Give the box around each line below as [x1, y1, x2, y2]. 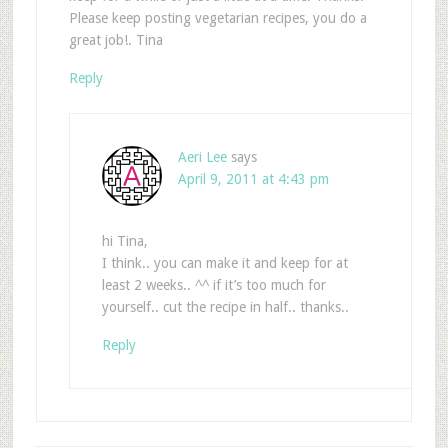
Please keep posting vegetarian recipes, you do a [68, 10, 367, 27]
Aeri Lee [177, 149, 227, 166]
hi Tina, [101, 233, 148, 250]
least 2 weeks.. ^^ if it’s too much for [101, 277, 326, 294]
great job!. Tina [68, 32, 163, 49]
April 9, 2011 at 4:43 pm [177, 171, 329, 188]
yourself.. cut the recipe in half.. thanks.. [101, 299, 349, 316]
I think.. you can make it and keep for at [101, 255, 348, 272]
